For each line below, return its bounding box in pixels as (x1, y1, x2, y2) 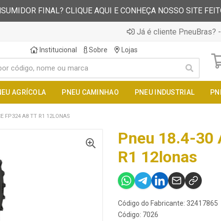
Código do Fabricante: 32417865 (118, 199, 218, 207)
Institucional (37, 46, 77, 54)
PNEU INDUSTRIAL (134, 88, 195, 96)
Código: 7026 (118, 211, 158, 219)
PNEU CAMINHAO (62, 88, 119, 96)
